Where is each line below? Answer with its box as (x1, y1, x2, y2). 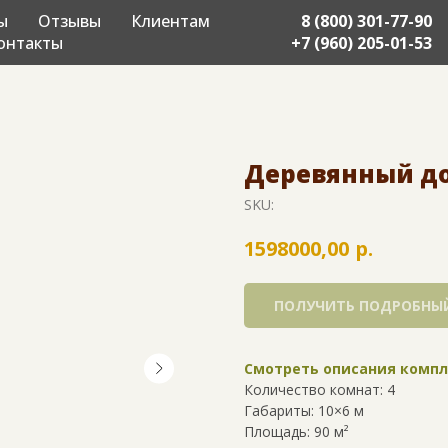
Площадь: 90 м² (244, 421, 349, 441)
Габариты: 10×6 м (244, 400, 364, 420)
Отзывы (38, 10, 101, 32)
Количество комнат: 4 (244, 379, 395, 399)
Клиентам (131, 10, 210, 32)
